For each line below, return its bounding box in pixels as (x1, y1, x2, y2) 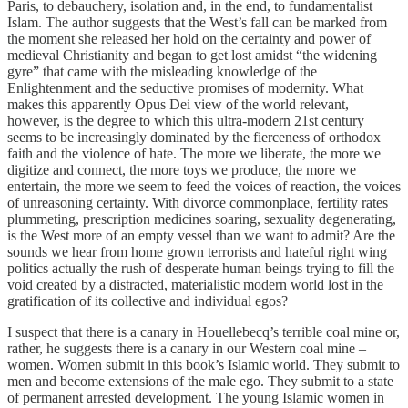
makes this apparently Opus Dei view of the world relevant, (7, 96, 349, 112)
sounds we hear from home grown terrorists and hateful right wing (7, 243, 387, 260)
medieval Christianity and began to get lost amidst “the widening (7, 46, 377, 63)
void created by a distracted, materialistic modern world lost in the (7, 276, 383, 292)
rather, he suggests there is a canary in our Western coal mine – (7, 340, 366, 356)
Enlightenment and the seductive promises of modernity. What (7, 79, 363, 96)
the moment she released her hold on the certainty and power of (7, 30, 371, 46)
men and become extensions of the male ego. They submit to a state (7, 372, 393, 389)
